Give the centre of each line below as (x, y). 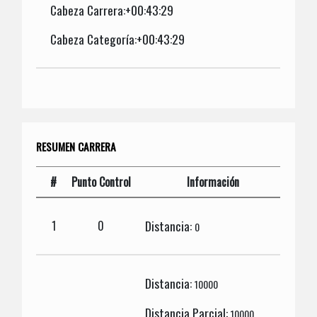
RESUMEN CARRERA (76, 146)
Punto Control (101, 181)
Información (213, 181)
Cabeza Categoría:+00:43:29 (118, 39)
